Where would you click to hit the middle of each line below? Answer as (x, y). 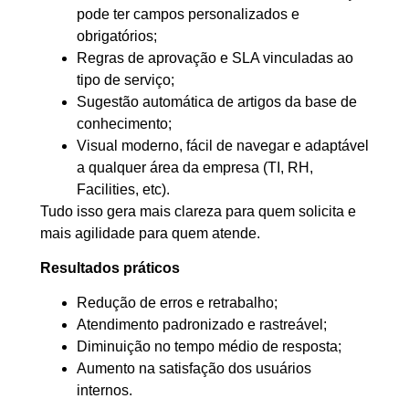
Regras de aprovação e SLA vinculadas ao (215, 58)
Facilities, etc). (123, 189)
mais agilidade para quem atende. (150, 233)
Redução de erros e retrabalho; (177, 303)
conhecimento (122, 123)
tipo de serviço (124, 79)
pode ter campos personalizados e (188, 14)
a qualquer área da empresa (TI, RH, (195, 167)
